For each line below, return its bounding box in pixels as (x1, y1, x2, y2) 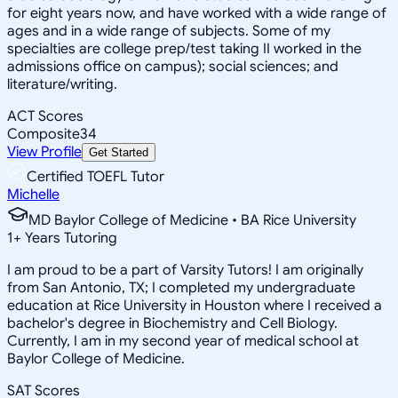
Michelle (7, 185, 60, 203)
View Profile (7, 142, 82, 161)
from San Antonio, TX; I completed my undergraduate (7, 278, 355, 297)
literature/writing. (7, 75, 117, 93)
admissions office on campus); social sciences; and (7, 57, 338, 76)
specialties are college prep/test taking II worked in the (7, 39, 362, 58)
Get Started (89, 145, 148, 159)
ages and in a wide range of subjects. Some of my (7, 21, 330, 40)
